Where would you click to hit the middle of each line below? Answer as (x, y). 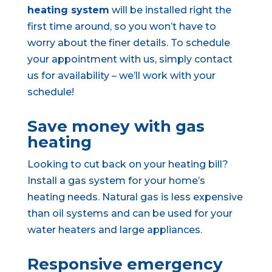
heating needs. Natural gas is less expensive (135, 197)
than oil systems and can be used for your (130, 213)
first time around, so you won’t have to (121, 26)
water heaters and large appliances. (114, 230)
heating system (68, 10)
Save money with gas (116, 126)
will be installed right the (170, 10)
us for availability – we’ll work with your (121, 76)
